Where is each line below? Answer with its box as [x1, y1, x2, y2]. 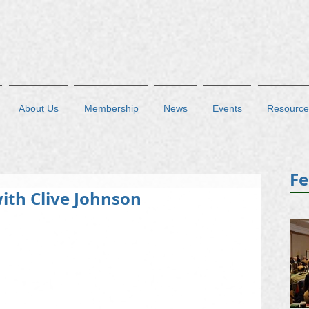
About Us [18, 103, 59, 114]
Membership [83, 103, 139, 114]
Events [212, 103, 242, 114]
